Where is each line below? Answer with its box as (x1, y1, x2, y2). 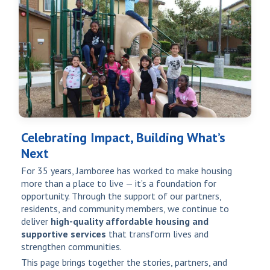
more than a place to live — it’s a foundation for (21, 177, 216, 190)
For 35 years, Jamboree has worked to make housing (21, 165, 232, 177)
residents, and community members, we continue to (21, 202, 229, 215)
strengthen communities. (21, 240, 122, 253)
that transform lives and (106, 228, 209, 240)
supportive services (21, 228, 106, 240)
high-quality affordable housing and (51, 215, 209, 228)
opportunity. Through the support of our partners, (21, 190, 221, 202)
